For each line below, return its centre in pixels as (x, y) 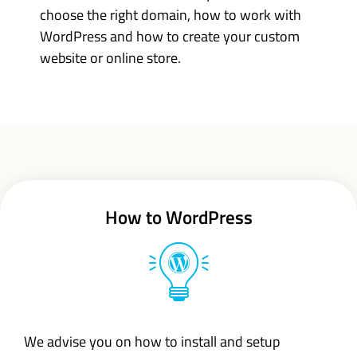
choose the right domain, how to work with (171, 15)
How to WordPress (178, 217)
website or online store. (110, 58)
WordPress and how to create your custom (170, 36)
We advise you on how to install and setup (152, 341)
